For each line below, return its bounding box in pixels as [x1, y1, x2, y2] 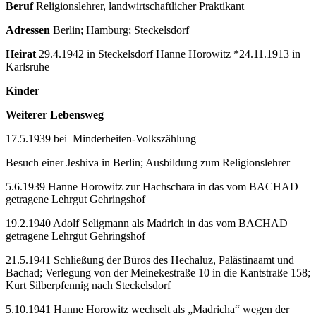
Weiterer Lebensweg [6, 108, 104, 121]
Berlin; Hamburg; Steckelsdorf [50, 23, 189, 36]
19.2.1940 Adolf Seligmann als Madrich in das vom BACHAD [6, 217, 288, 229]
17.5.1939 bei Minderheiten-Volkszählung [6, 132, 196, 145]
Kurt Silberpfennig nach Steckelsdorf [6, 279, 171, 291]
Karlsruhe [6, 60, 49, 73]
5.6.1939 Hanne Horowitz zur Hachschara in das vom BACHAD [6, 180, 298, 193]
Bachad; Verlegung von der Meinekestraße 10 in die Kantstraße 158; [6, 266, 310, 279]
